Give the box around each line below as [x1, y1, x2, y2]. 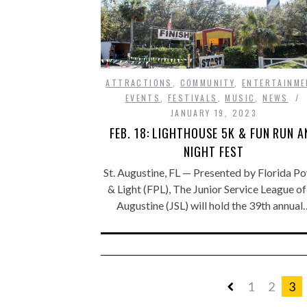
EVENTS [125, 92, 161, 104]
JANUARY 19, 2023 [170, 107, 258, 119]
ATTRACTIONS [106, 77, 173, 89]
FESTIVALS [167, 92, 218, 104]
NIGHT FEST [184, 143, 244, 161]
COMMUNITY [180, 77, 235, 89]
